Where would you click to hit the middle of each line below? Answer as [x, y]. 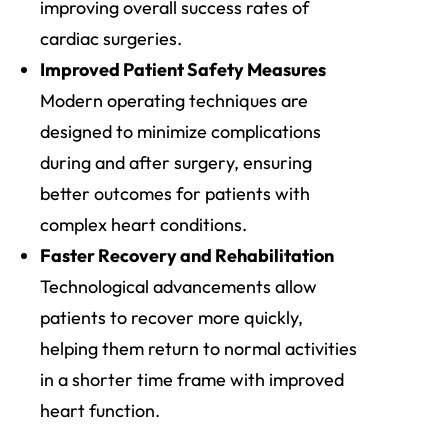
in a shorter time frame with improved [192, 380]
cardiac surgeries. [111, 39]
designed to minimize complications [180, 132]
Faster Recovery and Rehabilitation [187, 256]
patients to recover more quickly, [171, 318]
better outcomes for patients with [175, 194]
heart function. [100, 411]
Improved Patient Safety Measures [183, 70]
